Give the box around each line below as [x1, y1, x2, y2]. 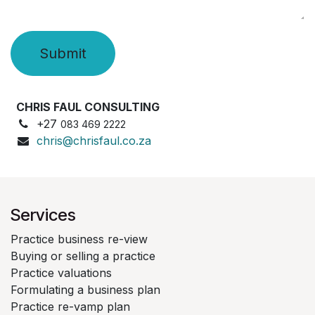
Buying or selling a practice [11, 248, 155, 263]
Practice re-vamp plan [11, 299, 130, 314]
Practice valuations [11, 265, 112, 280]
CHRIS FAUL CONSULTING [16, 99, 160, 114]
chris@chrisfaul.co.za [36, 133, 151, 148]
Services [11, 204, 76, 225]
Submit [39, 44, 86, 62]
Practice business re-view [11, 231, 148, 246]
